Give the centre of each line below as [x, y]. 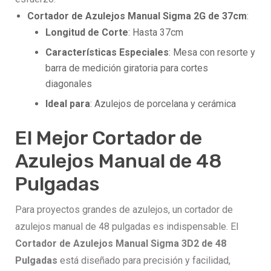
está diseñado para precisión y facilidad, [144, 261]
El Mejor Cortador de [109, 138]
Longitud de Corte [87, 33]
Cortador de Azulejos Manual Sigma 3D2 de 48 [121, 244]
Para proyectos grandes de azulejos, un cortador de [124, 210]
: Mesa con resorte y [212, 53]
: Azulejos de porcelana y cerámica [163, 104]
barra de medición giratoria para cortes [127, 68]
